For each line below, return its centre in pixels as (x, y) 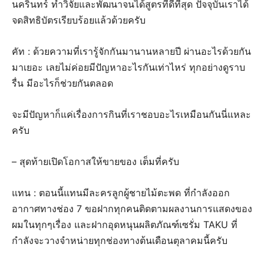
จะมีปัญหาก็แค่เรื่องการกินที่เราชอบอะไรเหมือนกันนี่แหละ (131, 115)
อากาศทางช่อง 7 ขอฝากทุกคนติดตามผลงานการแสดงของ (132, 209)
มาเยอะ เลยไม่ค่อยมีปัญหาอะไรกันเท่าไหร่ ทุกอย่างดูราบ (128, 67)
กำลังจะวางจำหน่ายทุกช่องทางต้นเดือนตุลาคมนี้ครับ (120, 241)
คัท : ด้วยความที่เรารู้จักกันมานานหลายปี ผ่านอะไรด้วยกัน (131, 52)
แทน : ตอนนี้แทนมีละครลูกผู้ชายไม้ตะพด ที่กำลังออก (121, 193)
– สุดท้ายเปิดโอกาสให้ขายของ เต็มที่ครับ (97, 162)
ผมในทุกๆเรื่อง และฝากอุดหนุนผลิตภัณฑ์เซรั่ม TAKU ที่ (125, 225)
